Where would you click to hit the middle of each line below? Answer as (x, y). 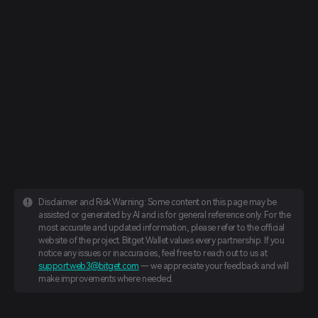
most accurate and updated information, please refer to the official (161, 228)
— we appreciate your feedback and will (213, 266)
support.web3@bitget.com (89, 266)
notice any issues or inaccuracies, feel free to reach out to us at (153, 253)
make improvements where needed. (106, 279)
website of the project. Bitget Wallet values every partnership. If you (161, 241)
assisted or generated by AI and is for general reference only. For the (164, 215)
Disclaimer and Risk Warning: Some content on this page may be (158, 202)
